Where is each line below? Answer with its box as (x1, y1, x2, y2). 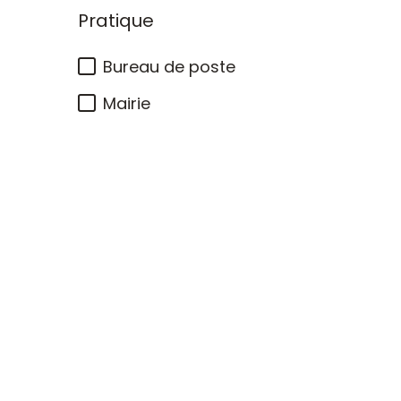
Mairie (103, 92, 150, 115)
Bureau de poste (103, 55, 235, 78)
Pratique (78, 8, 154, 33)
